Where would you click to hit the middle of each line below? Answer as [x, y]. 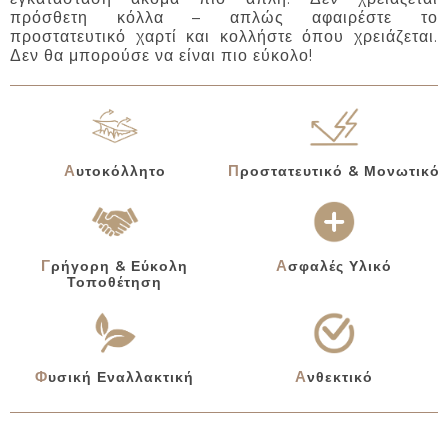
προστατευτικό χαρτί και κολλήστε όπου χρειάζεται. [224, 36]
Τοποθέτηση [114, 281]
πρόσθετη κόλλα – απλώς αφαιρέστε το [224, 17]
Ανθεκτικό [339, 376]
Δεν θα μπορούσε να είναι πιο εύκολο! [161, 55]
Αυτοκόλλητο [120, 170]
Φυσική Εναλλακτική [121, 376]
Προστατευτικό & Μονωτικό [339, 170]
